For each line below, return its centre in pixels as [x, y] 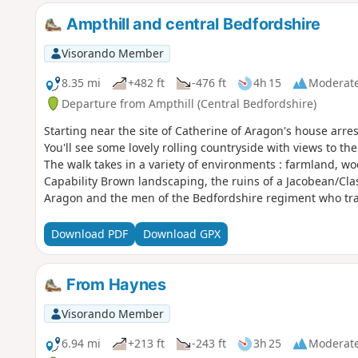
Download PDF [89, 234]
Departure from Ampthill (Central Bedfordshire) [189, 103]
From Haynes [114, 284]
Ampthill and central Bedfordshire [191, 24]
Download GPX [181, 234]
